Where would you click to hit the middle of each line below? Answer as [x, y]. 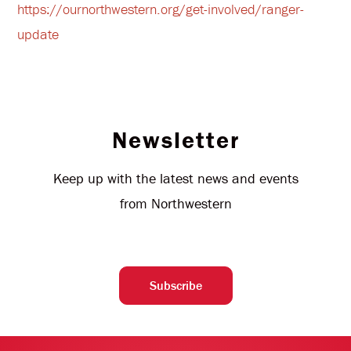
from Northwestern [175, 203]
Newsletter [175, 140]
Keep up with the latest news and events [175, 178]
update [38, 34]
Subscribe [175, 285]
